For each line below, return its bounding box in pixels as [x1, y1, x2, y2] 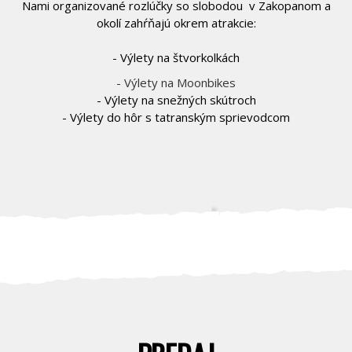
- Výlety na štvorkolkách [112, 49, 240, 66]
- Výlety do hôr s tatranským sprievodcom [62, 109, 290, 126]
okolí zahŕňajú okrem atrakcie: [96, 15, 256, 31]
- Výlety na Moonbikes [116, 75, 236, 91]
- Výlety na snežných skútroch [96, 92, 256, 108]
